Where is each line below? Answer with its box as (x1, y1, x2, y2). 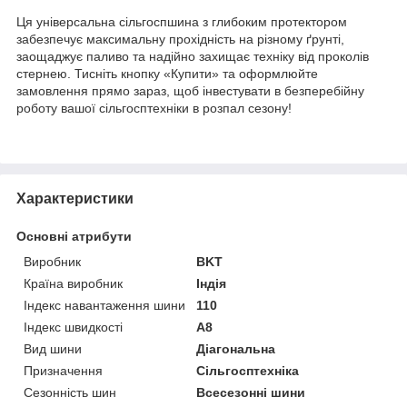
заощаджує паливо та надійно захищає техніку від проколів (16, 48, 369, 64)
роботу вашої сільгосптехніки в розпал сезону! (16, 100, 292, 115)
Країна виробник (24, 275, 123, 291)
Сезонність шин (24, 384, 116, 400)
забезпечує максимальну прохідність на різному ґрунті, (16, 31, 344, 46)
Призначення (24, 362, 103, 378)
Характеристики (16, 190, 134, 206)
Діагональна (196, 341, 276, 356)
